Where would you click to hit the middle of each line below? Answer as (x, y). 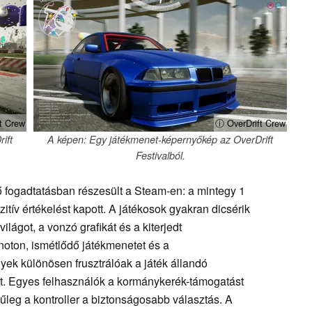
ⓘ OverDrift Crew (250, 123)
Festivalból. (160, 155)
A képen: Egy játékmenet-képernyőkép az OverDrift (160, 139)
